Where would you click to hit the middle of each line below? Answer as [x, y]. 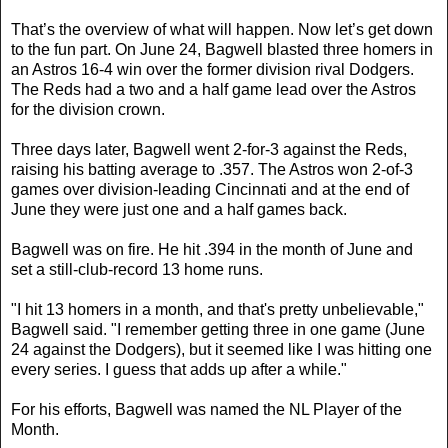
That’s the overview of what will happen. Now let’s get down [222, 29]
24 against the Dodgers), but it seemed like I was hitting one [221, 349]
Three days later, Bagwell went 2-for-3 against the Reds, [209, 149]
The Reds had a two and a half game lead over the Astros [213, 89]
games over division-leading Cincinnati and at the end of [210, 189]
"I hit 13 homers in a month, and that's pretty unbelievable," [217, 309]
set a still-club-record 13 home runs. [137, 269]
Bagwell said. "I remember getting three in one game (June [218, 329]
